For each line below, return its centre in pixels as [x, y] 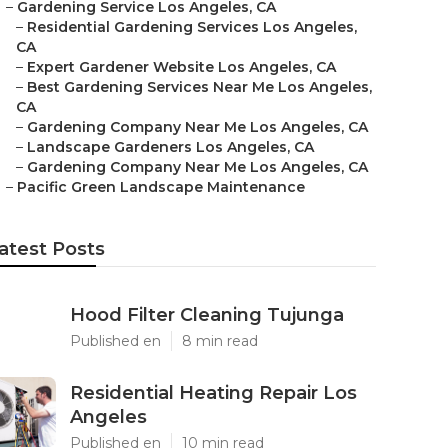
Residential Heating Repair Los [213, 393]
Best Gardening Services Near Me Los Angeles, [199, 87]
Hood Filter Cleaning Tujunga [207, 315]
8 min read [220, 341]
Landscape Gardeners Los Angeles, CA [170, 147]
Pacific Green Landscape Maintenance [161, 187]
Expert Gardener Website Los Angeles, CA [181, 67]
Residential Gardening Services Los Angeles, [192, 27]
